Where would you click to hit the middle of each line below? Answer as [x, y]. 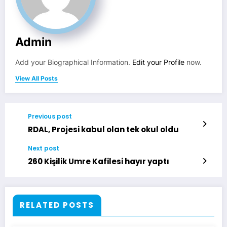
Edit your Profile [158, 63]
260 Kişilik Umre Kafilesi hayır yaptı [99, 162]
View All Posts [36, 79]
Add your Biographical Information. [74, 63]
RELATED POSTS [57, 205]
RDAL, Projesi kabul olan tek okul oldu [103, 130]
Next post [44, 148]
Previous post [50, 117]
